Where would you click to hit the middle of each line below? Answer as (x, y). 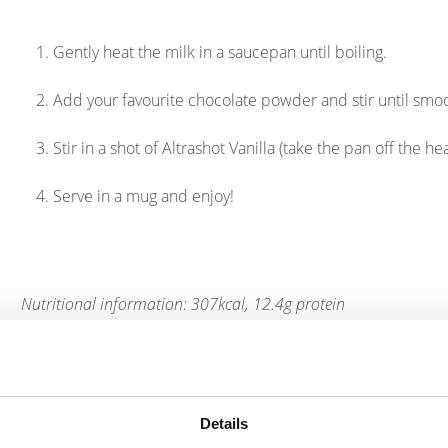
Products (224, 377)
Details (224, 424)
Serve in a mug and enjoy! (144, 196)
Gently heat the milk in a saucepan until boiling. (220, 52)
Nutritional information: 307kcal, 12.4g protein (183, 304)
